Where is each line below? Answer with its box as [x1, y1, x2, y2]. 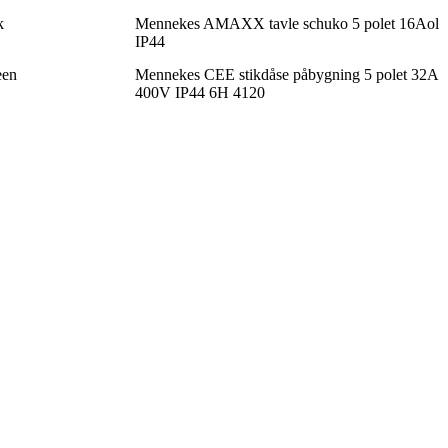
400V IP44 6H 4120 [134, 83, 265, 101]
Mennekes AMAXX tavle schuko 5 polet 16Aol [134, 14, 439, 32]
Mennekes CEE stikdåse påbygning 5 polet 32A [134, 65, 438, 83]
